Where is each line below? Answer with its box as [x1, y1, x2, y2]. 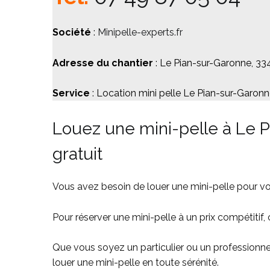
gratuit [52, 143, 102, 164]
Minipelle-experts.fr [98, 27, 183, 39]
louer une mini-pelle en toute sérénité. [52, 257, 219, 269]
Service [52, 87, 90, 99]
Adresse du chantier [52, 57, 153, 69]
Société [52, 27, 93, 39]
